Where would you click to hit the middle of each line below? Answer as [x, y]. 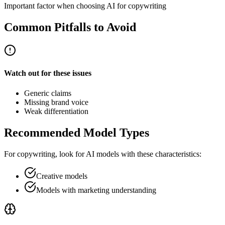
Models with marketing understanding [96, 190]
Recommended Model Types [77, 132]
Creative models [62, 176]
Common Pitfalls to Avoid [70, 27]
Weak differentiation [56, 111]
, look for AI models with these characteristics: [128, 154]
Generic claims [48, 93]
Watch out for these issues [48, 73]
